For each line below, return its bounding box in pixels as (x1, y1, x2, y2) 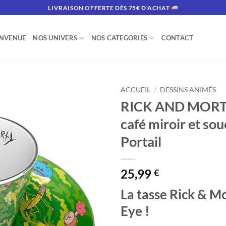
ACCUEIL (121, 86, 150, 94)
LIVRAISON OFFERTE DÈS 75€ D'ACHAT (48, 4, 171, 12)
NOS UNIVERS (33, 34, 78, 42)
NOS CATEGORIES (91, 34, 148, 42)
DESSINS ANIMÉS (160, 86, 216, 94)
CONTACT (161, 34, 194, 42)
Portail (121, 133, 161, 150)
